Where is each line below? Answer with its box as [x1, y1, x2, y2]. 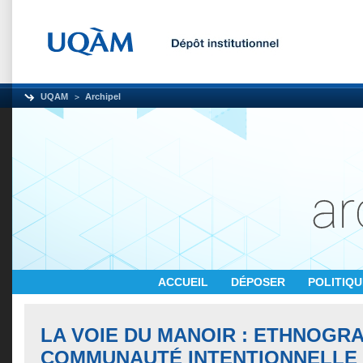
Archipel [85, 92, 121, 101]
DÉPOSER [231, 275, 288, 288]
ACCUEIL [158, 275, 211, 288]
